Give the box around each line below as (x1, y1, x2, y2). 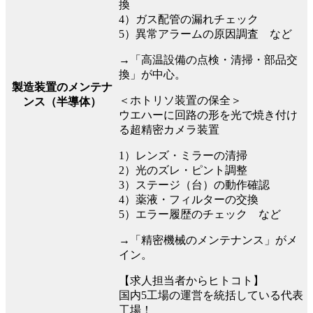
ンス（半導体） (22, 96, 101, 108)
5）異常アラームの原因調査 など (119, 27, 292, 40)
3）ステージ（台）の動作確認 (119, 178, 270, 191)
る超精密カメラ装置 (119, 123, 219, 136)
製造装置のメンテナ (11, 81, 112, 94)
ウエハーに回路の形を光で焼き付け (119, 108, 298, 121)
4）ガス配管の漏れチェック (119, 13, 259, 25)
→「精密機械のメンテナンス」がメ (119, 233, 298, 246)
